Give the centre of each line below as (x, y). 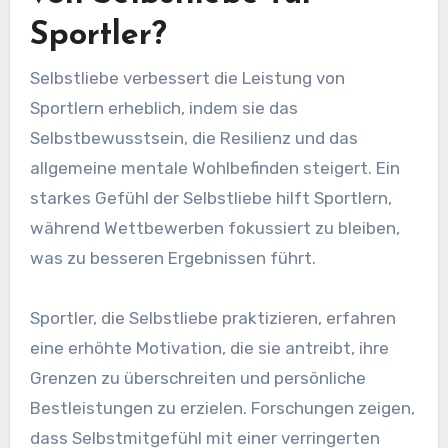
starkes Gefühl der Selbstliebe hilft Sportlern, (210, 198)
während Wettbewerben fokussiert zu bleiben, (214, 228)
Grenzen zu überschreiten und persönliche (197, 378)
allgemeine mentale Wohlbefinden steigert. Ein (214, 168)
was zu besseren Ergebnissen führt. (172, 258)
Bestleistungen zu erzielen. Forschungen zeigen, (222, 408)
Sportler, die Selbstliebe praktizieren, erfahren (212, 318)
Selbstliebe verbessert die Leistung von (187, 78)
